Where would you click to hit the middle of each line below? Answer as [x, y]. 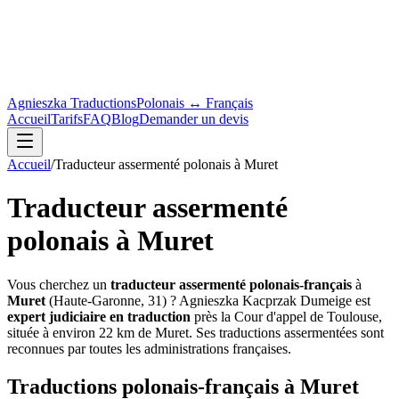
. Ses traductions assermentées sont [286, 332]
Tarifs [67, 119]
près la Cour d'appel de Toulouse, [286, 316]
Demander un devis [194, 119]
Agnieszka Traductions [72, 103]
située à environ [53, 332]
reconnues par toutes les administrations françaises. [149, 348]
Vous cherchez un [59, 284]
